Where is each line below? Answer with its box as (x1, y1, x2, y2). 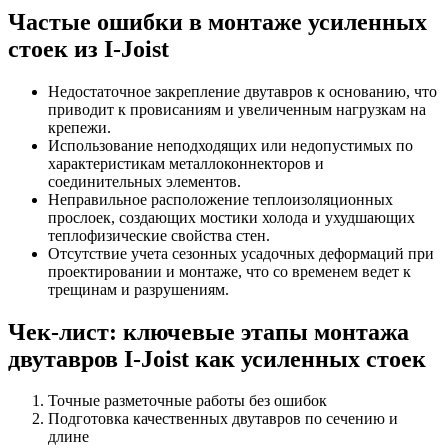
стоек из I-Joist (8, 35, 169, 62)
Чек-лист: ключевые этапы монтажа (8, 318, 409, 345)
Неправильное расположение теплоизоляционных (48, 190, 393, 208)
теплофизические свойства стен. (48, 226, 270, 244)
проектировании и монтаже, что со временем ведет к (48, 262, 411, 280)
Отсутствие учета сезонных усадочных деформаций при (48, 244, 434, 262)
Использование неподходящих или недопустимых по (48, 136, 413, 154)
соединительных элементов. (48, 172, 241, 190)
